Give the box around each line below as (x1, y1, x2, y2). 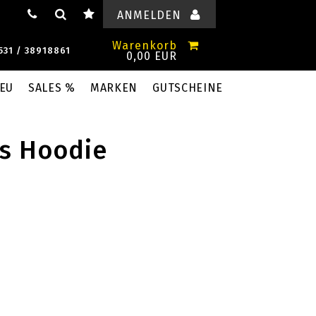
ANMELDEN (116, 8, 181, 22)
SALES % (28, 81, 75, 95)
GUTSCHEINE (152, 81, 224, 95)
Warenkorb (112, 39, 177, 52)
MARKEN (90, 81, 138, 95)
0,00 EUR (126, 49, 177, 63)
